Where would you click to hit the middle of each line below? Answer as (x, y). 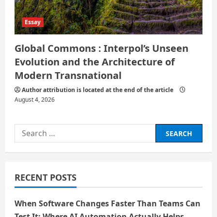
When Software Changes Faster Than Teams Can (108, 204)
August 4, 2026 (35, 100)
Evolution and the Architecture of (95, 62)
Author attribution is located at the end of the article (98, 90)
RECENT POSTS (46, 178)
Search (27, 130)
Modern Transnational (68, 76)
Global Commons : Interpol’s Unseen (101, 48)
